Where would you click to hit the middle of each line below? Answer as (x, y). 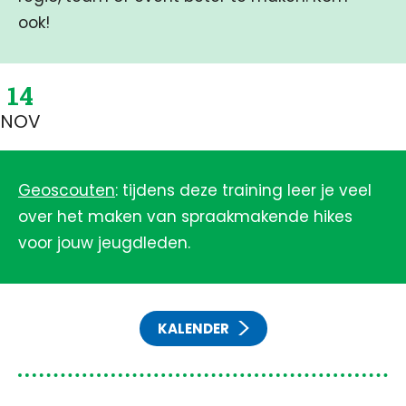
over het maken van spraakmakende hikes (185, 217)
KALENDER (193, 329)
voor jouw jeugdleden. (106, 243)
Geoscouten (67, 190)
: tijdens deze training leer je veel (243, 190)
